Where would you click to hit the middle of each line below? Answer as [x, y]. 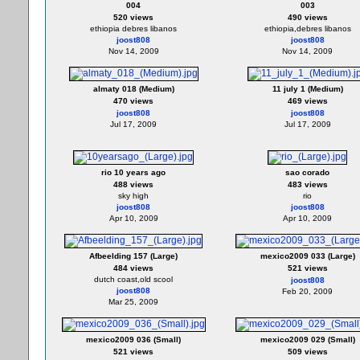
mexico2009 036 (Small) [133, 340]
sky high [133, 196]
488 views [133, 184]
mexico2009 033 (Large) [307, 256]
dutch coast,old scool [133, 279]
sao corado [307, 172]
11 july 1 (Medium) [307, 89]
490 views [307, 17]
